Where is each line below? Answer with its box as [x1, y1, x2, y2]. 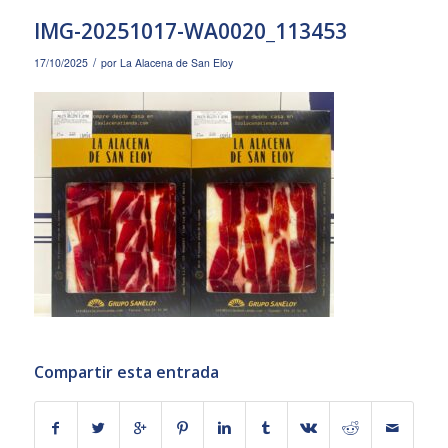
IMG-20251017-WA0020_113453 [33, 17, 347, 45]
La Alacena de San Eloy [119, 55, 233, 70]
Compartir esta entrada [33, 361, 219, 384]
